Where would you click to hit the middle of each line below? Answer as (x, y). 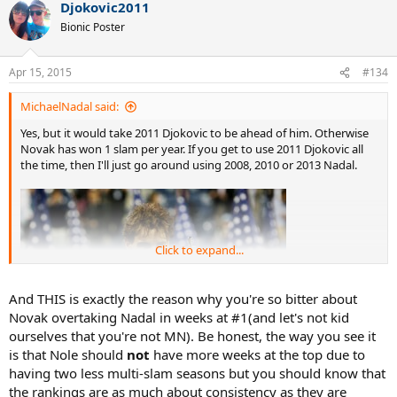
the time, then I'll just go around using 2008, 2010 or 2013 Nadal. (189, 165)
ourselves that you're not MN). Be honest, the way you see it (192, 335)
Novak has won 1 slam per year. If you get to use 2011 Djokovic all (192, 149)
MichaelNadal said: (70, 107)
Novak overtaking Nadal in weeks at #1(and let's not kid (179, 317)
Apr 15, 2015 (40, 73)
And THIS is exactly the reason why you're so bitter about (183, 298)
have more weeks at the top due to (257, 354)
